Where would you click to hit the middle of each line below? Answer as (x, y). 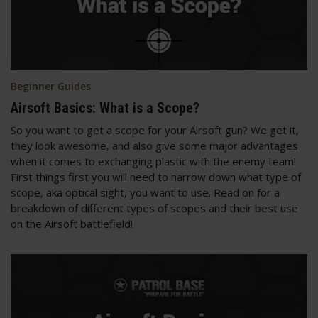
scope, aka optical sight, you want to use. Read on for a (145, 193)
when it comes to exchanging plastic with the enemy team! (153, 161)
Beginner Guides (51, 87)
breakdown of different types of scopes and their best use (154, 208)
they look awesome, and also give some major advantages (154, 146)
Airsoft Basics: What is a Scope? (105, 108)
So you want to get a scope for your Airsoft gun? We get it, (155, 130)
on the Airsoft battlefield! (73, 224)
